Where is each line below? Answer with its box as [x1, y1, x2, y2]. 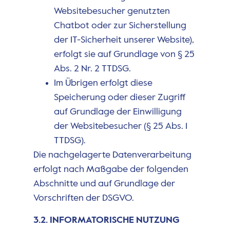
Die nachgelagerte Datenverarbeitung [33, 150, 191, 160]
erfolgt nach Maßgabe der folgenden [33, 165, 188, 175]
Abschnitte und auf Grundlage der [33, 179, 175, 189]
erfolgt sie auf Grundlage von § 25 [53, 50, 195, 60]
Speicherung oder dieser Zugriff [53, 93, 186, 103]
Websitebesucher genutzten [53, 7, 170, 16]
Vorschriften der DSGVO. [33, 194, 134, 203]
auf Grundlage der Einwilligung [53, 107, 182, 117]
